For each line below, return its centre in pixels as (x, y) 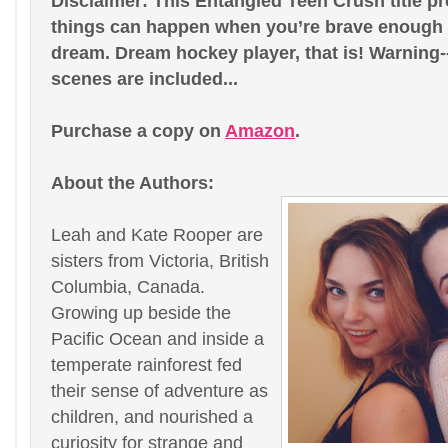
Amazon (260, 130)
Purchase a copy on (138, 130)
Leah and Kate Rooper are (157, 234)
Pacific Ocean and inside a (157, 338)
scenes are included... (144, 78)
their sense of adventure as (159, 390)
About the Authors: (135, 182)
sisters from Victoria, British (160, 260)
